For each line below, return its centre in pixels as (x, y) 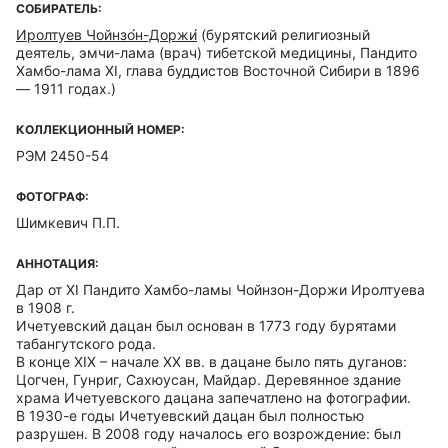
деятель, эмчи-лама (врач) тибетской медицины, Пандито (216, 52)
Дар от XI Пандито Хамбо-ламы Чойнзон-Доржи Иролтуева (220, 289)
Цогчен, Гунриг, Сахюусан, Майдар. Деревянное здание (208, 379)
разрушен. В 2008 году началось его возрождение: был (208, 433)
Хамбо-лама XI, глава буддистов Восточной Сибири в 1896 (218, 70)
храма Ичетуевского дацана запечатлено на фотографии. (213, 397)
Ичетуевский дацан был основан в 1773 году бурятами (206, 325)
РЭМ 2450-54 (62, 155)
